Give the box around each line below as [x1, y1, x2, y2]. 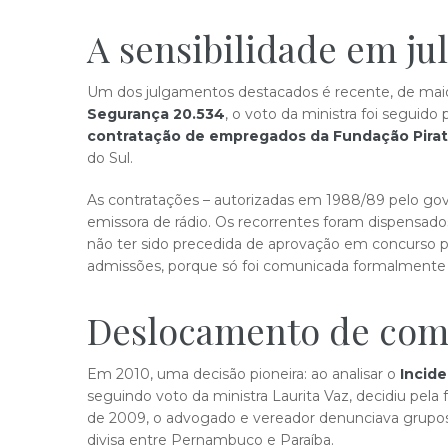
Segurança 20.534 [87, 105, 225, 123]
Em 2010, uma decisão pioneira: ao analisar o [87, 365, 400, 383]
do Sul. [87, 149, 133, 167]
